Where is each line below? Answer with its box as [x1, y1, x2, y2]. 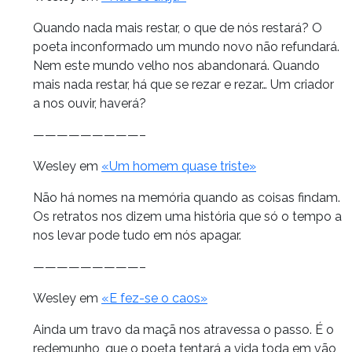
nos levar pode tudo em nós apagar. [33, 227, 241, 243]
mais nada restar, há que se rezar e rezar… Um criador [33, 76, 334, 92]
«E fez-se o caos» [101, 290, 207, 306]
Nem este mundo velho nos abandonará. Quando [33, 57, 320, 73]
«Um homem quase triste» [101, 158, 256, 174]
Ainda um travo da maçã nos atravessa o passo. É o [33, 321, 334, 337]
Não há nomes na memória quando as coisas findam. [33, 189, 340, 205]
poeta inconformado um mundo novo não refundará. [33, 38, 339, 54]
